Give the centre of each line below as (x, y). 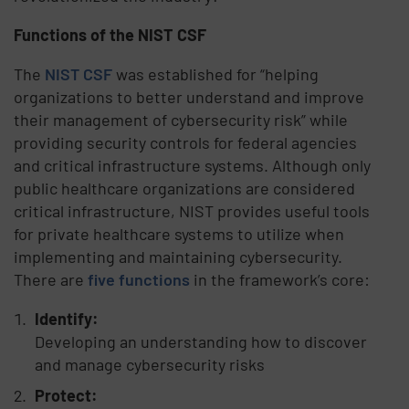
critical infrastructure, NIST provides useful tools (192, 210)
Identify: (66, 318)
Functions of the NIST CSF (110, 34)
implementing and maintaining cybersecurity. (178, 256)
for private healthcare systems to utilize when (179, 233)
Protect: (66, 395)
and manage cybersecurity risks (149, 364)
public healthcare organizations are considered (185, 188)
